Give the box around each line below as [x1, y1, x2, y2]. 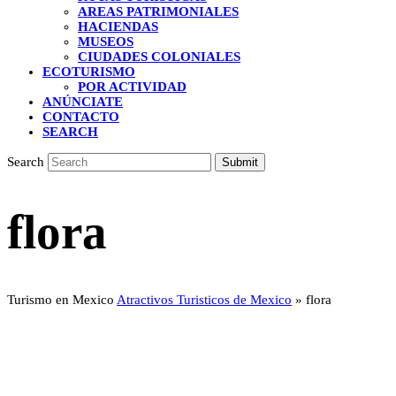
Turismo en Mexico [7, 292, 114, 307]
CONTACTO [42, 110, 119, 124]
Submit [222, 156, 258, 169]
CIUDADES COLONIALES [78, 49, 240, 64]
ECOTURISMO [42, 65, 135, 79]
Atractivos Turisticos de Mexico [117, 292, 292, 307]
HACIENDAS [78, 19, 158, 34]
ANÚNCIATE [42, 95, 123, 109]
